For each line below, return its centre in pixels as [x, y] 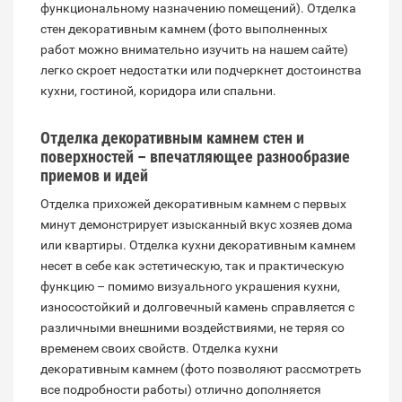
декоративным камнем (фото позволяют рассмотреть [201, 369]
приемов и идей [94, 176]
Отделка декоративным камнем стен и [172, 138]
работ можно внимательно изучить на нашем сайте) [194, 50]
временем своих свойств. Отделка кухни [159, 349]
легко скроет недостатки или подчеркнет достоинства [201, 70]
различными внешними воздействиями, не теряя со [192, 328]
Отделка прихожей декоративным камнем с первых [193, 204]
